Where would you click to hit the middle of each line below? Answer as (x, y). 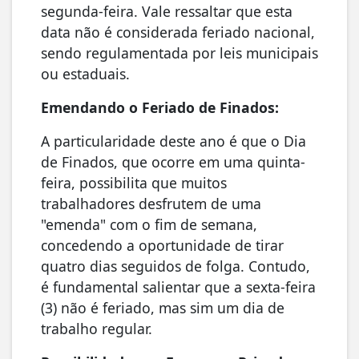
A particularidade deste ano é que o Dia (173, 141)
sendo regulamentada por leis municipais (179, 52)
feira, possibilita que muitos (134, 182)
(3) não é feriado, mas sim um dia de (163, 307)
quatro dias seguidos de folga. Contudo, (175, 266)
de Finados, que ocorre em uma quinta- (173, 161)
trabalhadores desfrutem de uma (151, 203)
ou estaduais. (85, 73)
